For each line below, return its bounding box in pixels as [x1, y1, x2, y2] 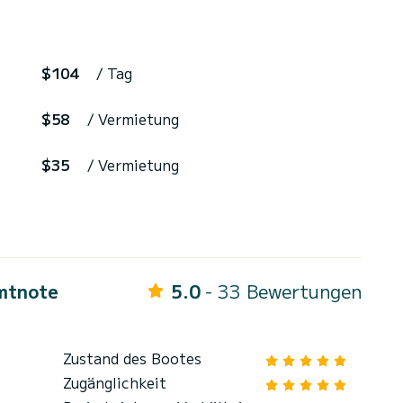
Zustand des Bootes [63, 347, 201, 370]
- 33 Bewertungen [205, 278, 362, 305]
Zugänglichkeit [63, 372, 166, 394]
